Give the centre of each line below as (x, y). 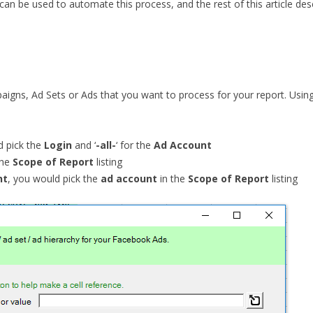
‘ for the (135, 145)
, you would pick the (54, 179)
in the (173, 179)
